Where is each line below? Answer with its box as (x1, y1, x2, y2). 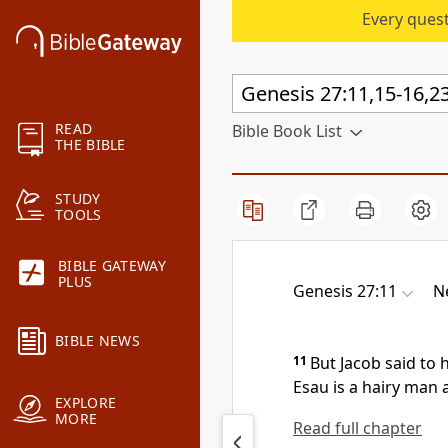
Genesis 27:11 (293, 280, 397, 302)
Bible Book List (232, 120, 342, 142)
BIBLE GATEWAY (58, 256, 166, 276)
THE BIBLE (55, 135, 126, 155)
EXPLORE (55, 393, 117, 413)
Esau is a (293, 376, 362, 398)
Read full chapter (293, 417, 422, 439)
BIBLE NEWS (55, 331, 140, 351)
